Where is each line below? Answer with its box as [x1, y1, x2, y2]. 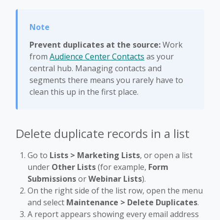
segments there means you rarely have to [29, 75, 183, 85]
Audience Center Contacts [50, 51, 144, 62]
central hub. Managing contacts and [29, 63, 162, 74]
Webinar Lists [88, 173, 142, 184]
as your [144, 51, 174, 62]
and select [27, 197, 66, 208]
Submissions [27, 173, 76, 184]
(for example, [96, 162, 148, 172]
